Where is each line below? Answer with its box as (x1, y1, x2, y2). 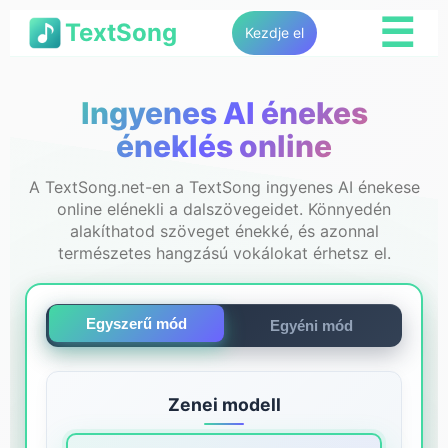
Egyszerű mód (86, 315, 188, 333)
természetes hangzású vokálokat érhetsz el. (57, 242, 391, 263)
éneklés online (116, 128, 332, 164)
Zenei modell (167, 394, 281, 416)
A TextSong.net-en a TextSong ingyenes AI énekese (28, 176, 420, 197)
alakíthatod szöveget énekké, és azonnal (69, 220, 379, 241)
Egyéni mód (269, 317, 353, 335)
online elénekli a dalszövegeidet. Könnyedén (57, 198, 391, 219)
